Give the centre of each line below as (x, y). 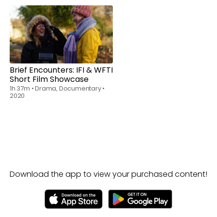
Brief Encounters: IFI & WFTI (61, 76)
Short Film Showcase (49, 85)
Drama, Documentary (69, 94)
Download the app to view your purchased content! (108, 180)
